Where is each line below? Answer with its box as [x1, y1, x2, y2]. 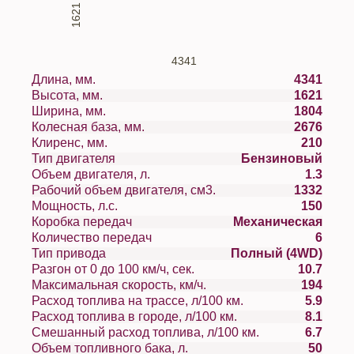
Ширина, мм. [85, 104, 106, 118]
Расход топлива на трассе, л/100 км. [32, 294, 243, 307]
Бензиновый [241, 152, 322, 165]
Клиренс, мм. [87, 136, 107, 149]
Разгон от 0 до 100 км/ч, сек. [32, 262, 194, 276]
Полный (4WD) [231, 247, 322, 260]
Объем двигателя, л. [140, 168, 150, 181]
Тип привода [32, 247, 106, 260]
